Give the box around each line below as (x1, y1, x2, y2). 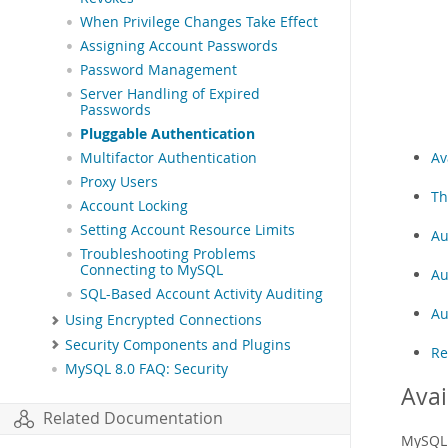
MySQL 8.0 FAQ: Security (65, 360, 228, 379)
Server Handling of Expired (80, 85, 260, 104)
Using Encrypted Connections (65, 311, 262, 330)
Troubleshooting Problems (80, 245, 256, 264)
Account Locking (80, 197, 188, 216)
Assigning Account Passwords (80, 37, 278, 56)
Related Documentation (43, 408, 223, 430)
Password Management (80, 61, 237, 80)
